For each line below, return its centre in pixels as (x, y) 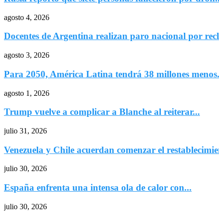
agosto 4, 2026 (27, 17)
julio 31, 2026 (25, 131)
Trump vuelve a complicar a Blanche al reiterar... (102, 112)
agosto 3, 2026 (27, 55)
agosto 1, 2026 (27, 93)
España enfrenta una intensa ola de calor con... (98, 188)
